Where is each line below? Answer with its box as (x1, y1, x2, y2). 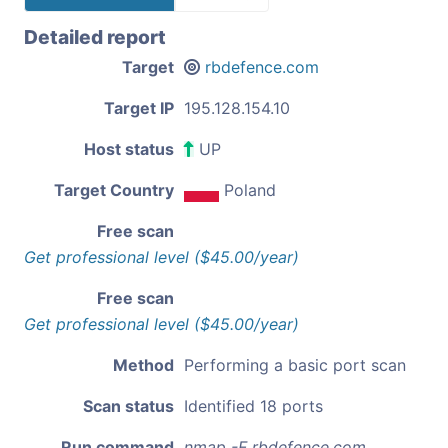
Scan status (83, 395, 174, 416)
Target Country (54, 179, 174, 200)
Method (113, 354, 174, 375)
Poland (224, 179, 276, 200)
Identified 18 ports (184, 395, 323, 416)
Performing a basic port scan (184, 354, 406, 375)
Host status (84, 138, 174, 159)
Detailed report (24, 24, 166, 49)
